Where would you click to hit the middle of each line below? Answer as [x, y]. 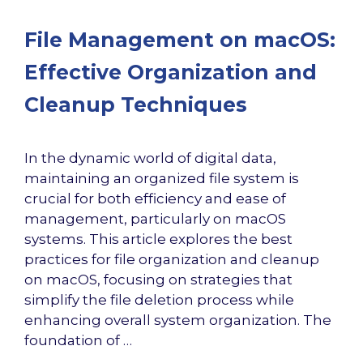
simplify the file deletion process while [159, 299]
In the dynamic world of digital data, [150, 158]
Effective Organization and [171, 72]
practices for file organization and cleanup [172, 259]
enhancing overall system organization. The [178, 320]
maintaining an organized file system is [162, 178]
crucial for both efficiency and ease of [155, 198]
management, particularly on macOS [155, 218]
